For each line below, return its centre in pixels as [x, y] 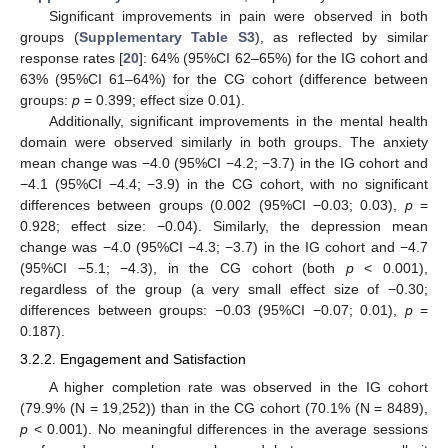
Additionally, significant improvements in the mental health [238, 121]
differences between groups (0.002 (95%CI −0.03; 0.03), [212, 205]
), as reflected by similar [341, 37]
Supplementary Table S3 [166, 37]
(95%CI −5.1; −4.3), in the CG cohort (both [183, 268]
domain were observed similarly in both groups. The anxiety [224, 142]
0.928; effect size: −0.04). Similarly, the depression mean [224, 226]
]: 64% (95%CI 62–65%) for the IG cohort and [284, 58]
